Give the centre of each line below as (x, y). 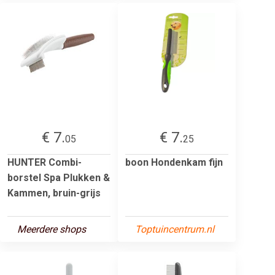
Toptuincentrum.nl (175, 229)
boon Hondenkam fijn (174, 162)
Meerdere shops (52, 229)
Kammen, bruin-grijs (54, 193)
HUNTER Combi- (45, 162)
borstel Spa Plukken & (59, 177)
